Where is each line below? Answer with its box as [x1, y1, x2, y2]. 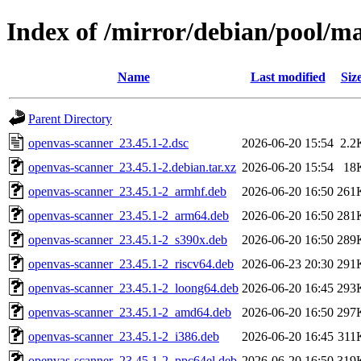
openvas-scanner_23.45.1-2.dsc [28, 135, 189, 150]
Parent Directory [28, 111, 112, 126]
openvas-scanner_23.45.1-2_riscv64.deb [28, 256, 234, 271]
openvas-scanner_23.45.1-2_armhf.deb [28, 184, 226, 198]
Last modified [250, 69, 326, 84]
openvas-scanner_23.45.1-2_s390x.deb [28, 232, 227, 247]
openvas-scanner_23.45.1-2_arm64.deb [28, 208, 229, 222]
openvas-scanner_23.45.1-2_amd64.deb [28, 305, 231, 319]
